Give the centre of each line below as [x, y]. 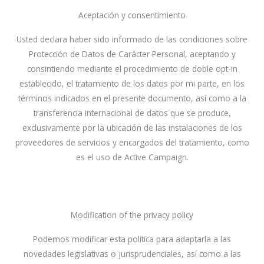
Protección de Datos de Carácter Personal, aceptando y [132, 54]
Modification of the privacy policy [132, 214]
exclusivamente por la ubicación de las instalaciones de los [132, 127]
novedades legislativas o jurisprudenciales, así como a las [132, 253]
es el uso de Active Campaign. [132, 157]
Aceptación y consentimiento [132, 15]
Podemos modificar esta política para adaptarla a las [132, 239]
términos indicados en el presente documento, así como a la [132, 98]
